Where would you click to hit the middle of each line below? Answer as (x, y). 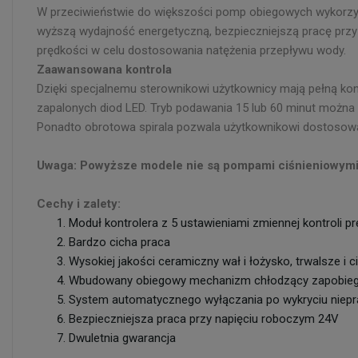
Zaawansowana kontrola (104, 70)
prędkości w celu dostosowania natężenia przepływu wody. (191, 50)
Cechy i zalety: (79, 204)
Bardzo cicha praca (119, 242)
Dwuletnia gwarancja (122, 338)
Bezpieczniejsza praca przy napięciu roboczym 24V (204, 319)
